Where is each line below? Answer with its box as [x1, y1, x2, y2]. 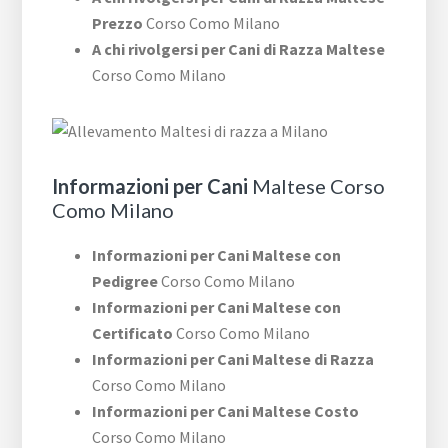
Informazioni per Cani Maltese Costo [92, 401, 360, 422]
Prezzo [92, 13, 144, 34]
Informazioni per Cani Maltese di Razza [92, 349, 375, 370]
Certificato [92, 323, 174, 344]
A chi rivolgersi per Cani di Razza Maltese [92, 39, 386, 60]
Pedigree [92, 271, 159, 292]
